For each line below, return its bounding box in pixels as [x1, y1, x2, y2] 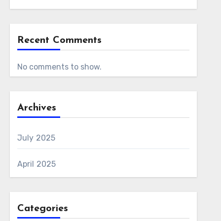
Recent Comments [17, 36, 102, 45]
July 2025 [17, 133, 56, 143]
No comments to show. [17, 62, 102, 72]
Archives [17, 103, 56, 113]
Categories [17, 204, 68, 214]
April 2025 [17, 159, 56, 169]
